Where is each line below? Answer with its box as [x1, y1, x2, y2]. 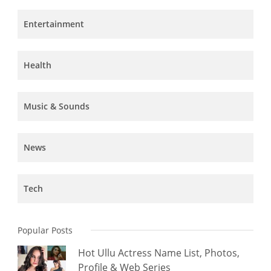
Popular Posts [18, 224, 73, 237]
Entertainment [24, 18, 84, 30]
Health [24, 59, 51, 71]
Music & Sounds [24, 100, 90, 113]
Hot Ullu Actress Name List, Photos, [78, 246, 240, 260]
